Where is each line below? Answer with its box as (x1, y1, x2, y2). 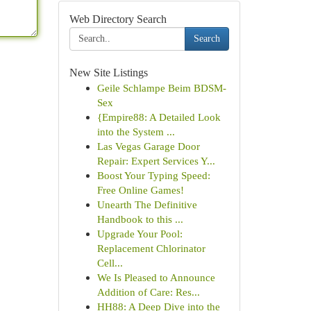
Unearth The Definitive (96, 199, 197, 210)
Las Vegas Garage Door (96, 140, 200, 152)
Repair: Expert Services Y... (96, 155, 215, 167)
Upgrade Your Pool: (96, 228, 183, 239)
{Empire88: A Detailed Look (96, 111, 221, 123)
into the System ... (96, 126, 175, 137)
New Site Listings (69, 67, 148, 78)
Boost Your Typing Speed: (96, 169, 210, 181)
